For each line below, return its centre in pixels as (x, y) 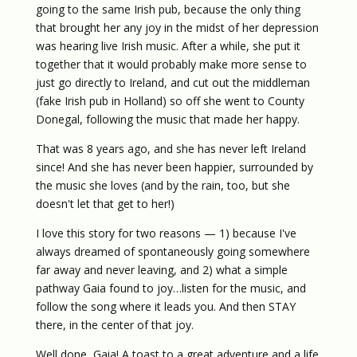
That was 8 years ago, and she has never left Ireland (171, 149)
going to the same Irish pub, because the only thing (168, 9)
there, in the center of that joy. (114, 325)
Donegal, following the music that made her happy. (167, 119)
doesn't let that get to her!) (105, 204)
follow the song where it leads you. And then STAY (165, 306)
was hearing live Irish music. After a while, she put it (168, 46)
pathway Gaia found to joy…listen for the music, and (171, 288)
